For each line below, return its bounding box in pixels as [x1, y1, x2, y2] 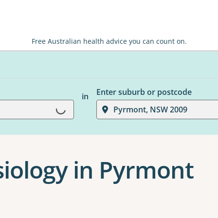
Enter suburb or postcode [96, 87, 192, 97]
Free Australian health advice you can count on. [31, 36, 187, 46]
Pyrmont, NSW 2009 [113, 104, 187, 115]
